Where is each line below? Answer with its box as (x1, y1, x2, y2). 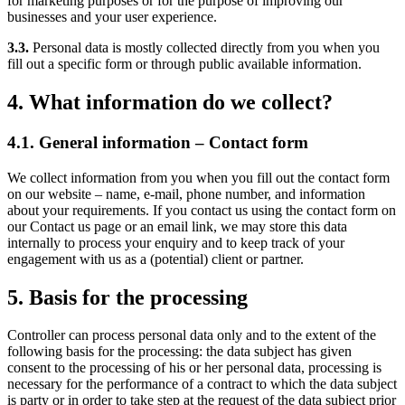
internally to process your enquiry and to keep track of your (7, 234, 344, 250)
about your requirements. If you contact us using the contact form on (7, 202, 396, 218)
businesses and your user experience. (7, 9, 217, 25)
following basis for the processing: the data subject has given (7, 344, 352, 360)
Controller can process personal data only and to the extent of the (7, 327, 376, 344)
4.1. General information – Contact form (7, 132, 308, 152)
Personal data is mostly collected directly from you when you (29, 40, 380, 56)
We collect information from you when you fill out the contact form (7, 169, 390, 185)
